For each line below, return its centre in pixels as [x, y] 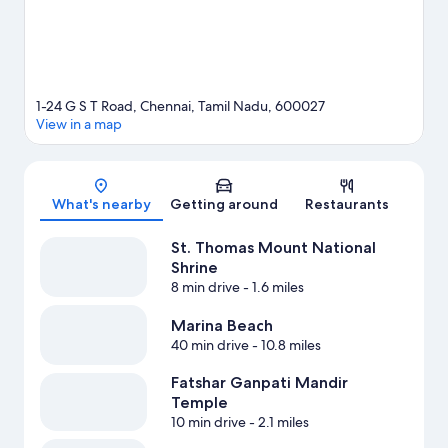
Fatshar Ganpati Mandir [259, 383]
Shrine [194, 268]
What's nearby [101, 204]
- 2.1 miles [277, 422]
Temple [199, 403]
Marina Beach [221, 326]
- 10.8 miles [284, 345]
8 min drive [205, 287]
